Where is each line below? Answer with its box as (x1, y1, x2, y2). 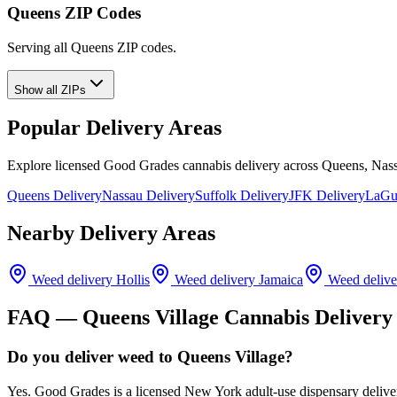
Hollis (116, 272, 150, 288)
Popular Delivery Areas (7, 116, 222, 140)
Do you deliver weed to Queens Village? (7, 346, 293, 366)
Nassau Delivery (102, 188, 195, 204)
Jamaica (259, 272, 303, 288)
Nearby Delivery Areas (7, 222, 215, 245)
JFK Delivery (289, 188, 365, 204)
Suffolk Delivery (195, 188, 289, 204)
